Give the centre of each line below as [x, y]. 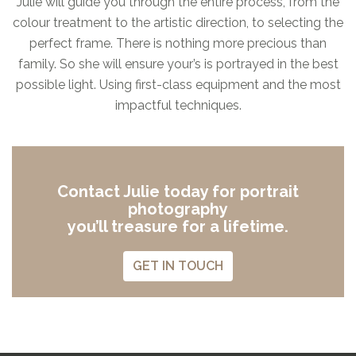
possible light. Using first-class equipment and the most [178, 84]
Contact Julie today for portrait [178, 191]
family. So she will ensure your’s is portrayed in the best [178, 64]
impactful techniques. [178, 105]
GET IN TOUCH [178, 265]
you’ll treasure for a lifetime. [178, 226]
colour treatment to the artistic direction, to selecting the [178, 22]
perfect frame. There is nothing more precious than [178, 43]
